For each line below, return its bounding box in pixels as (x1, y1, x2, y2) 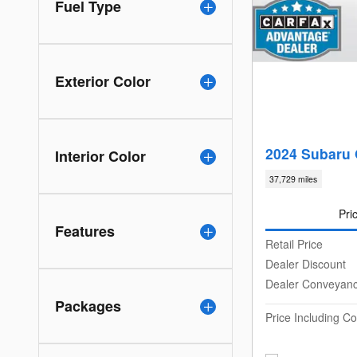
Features (55, 221, 115, 242)
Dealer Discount (265, 255, 346, 272)
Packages (55, 296, 121, 317)
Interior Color (55, 146, 146, 167)
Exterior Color (55, 71, 151, 92)
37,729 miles (269, 173, 318, 186)
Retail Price (265, 235, 323, 252)
